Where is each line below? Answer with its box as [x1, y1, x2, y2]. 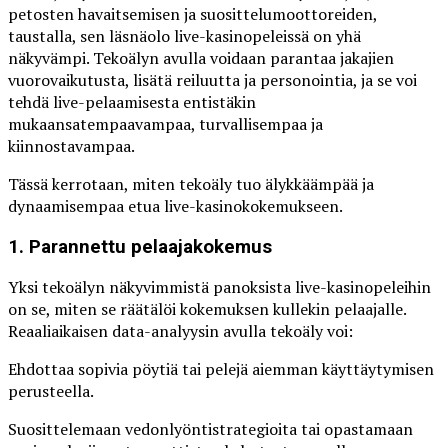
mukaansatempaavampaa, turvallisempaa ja [8, 112, 323, 135]
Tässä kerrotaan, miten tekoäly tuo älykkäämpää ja [8, 172, 374, 195]
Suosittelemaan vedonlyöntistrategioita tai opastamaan [8, 418, 413, 441]
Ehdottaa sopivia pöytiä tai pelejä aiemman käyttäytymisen [8, 358, 434, 381]
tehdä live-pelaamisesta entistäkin [8, 90, 256, 113]
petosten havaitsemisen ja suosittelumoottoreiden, [8, 2, 377, 25]
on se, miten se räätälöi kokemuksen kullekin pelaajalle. [8, 298, 406, 321]
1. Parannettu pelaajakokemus [8, 235, 272, 258]
